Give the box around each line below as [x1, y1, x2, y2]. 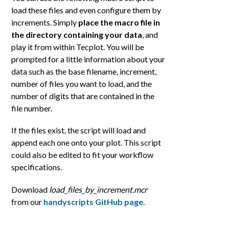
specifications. [11, 162, 62, 172]
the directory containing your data [11, 30, 143, 40]
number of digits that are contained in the [11, 91, 155, 101]
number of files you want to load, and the [11, 79, 152, 89]
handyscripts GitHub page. [43, 196, 146, 207]
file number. [11, 103, 53, 113]
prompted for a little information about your [11, 54, 166, 64]
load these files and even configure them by [11, 5, 162, 15]
